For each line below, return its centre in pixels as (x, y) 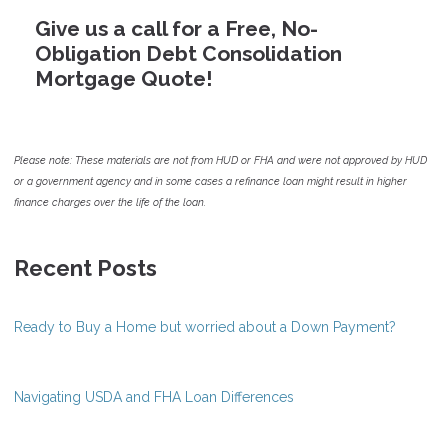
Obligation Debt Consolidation (188, 54)
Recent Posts (85, 268)
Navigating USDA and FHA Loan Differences (154, 397)
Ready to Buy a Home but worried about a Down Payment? (205, 327)
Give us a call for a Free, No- (176, 29)
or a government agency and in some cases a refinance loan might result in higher (210, 181)
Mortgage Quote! (124, 79)
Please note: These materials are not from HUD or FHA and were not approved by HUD (220, 160)
